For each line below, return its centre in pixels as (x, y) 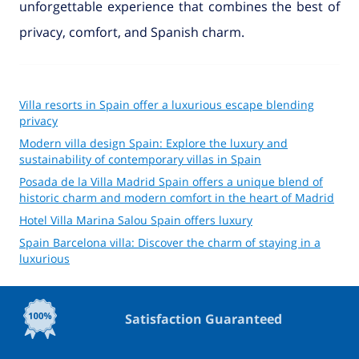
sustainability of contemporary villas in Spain (140, 159)
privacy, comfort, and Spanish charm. (132, 32)
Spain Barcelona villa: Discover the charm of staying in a (170, 243)
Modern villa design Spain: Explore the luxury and (153, 143)
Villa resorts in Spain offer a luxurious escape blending (167, 105)
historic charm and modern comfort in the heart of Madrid (177, 198)
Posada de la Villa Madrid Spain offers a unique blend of (171, 182)
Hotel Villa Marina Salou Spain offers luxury (136, 220)
